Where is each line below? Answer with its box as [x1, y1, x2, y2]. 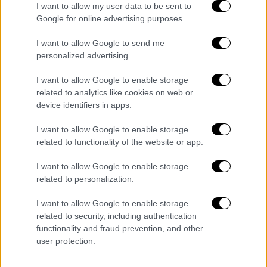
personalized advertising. [36, 51, 131, 60]
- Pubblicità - [115, 105, 152, 113]
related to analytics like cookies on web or [36, 88, 193, 97]
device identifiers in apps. [36, 100, 132, 110]
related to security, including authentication [36, 211, 197, 221]
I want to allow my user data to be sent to [36, 1, 191, 11]
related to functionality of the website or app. [36, 137, 203, 147]
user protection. [36, 236, 95, 246]
